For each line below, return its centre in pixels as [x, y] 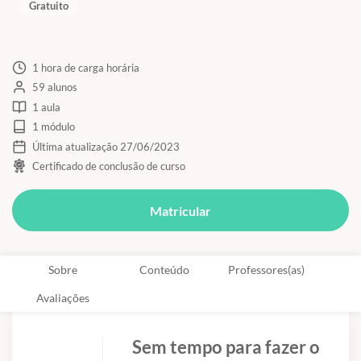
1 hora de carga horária [85, 67]
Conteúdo [164, 269]
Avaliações [63, 297]
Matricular [180, 210]
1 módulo [53, 127]
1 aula [46, 107]
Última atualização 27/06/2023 [106, 146]
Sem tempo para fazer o [226, 346]
